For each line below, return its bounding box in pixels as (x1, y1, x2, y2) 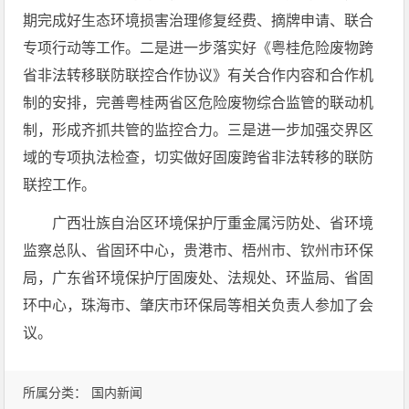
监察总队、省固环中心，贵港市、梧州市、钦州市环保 (23, 243, 374, 258)
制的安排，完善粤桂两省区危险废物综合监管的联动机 (23, 95, 374, 110)
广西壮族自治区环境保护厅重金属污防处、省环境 (52, 215, 374, 231)
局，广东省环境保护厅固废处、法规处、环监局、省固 (23, 270, 374, 286)
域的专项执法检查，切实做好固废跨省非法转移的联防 (23, 150, 374, 165)
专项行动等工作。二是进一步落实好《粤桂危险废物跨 (23, 40, 374, 56)
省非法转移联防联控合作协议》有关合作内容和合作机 (23, 68, 374, 83)
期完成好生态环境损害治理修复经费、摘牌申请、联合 (23, 13, 374, 28)
